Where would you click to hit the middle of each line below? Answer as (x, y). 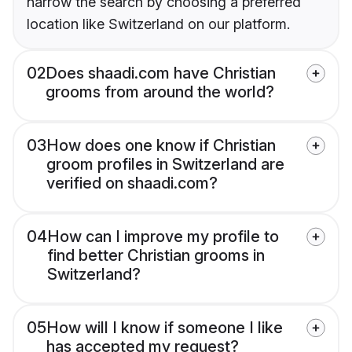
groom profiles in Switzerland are (165, 165)
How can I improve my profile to (163, 237)
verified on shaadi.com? (132, 183)
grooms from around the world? (160, 92)
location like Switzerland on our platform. (158, 24)
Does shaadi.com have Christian (161, 73)
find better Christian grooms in (156, 256)
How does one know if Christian (161, 146)
